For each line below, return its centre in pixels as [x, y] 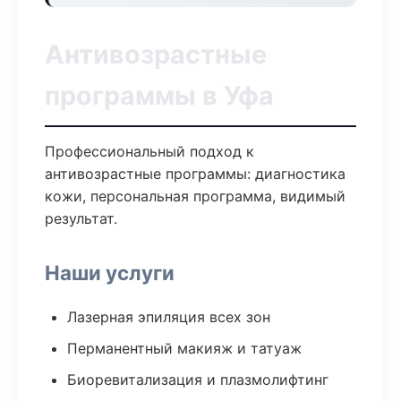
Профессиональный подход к [149, 151]
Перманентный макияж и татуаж [184, 348]
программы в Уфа [159, 95]
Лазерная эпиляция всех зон [169, 317]
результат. [81, 218]
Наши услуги [110, 273]
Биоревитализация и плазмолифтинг [198, 380]
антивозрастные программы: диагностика [195, 174]
